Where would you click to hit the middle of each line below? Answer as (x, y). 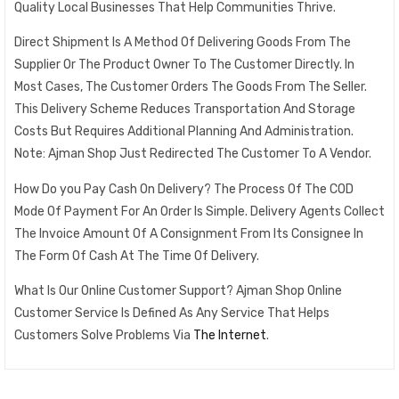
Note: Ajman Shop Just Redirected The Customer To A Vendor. (193, 154)
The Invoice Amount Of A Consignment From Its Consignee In (189, 233)
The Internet (230, 335)
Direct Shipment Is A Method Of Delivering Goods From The (183, 42)
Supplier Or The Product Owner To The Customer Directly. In (184, 65)
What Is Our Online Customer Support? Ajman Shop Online (178, 291)
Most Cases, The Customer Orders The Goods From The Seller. (191, 87)
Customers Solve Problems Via (104, 335)
